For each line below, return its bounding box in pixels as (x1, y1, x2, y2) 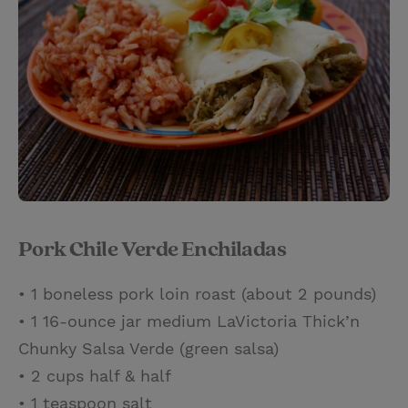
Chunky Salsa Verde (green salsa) (18, 338, 279, 358)
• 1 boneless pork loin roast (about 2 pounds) (18, 283, 376, 303)
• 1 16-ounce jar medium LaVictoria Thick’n (18, 311, 360, 331)
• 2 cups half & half (18, 365, 171, 385)
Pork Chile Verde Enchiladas (18, 235, 287, 263)
